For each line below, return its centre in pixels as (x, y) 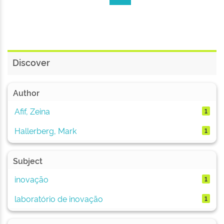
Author (26, 92)
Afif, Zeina (32, 111)
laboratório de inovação (58, 198)
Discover (31, 62)
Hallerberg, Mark (45, 130)
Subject (28, 160)
